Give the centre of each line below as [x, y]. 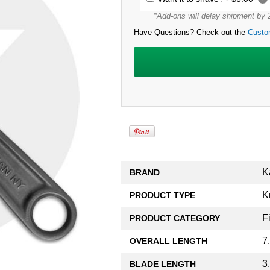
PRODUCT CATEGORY [175, 218]
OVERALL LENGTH [168, 241]
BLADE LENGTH [163, 264]
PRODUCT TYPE [162, 195]
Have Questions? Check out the [191, 32]
